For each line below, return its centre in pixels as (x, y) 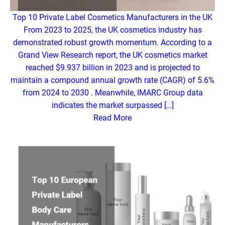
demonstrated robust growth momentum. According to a (113, 43)
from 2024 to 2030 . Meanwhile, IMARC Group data (113, 93)
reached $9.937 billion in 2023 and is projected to (113, 68)
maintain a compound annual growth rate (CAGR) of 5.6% (113, 80)
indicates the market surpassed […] (113, 105)
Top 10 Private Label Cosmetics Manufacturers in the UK (113, 18)
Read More (113, 118)
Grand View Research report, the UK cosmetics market (113, 55)
